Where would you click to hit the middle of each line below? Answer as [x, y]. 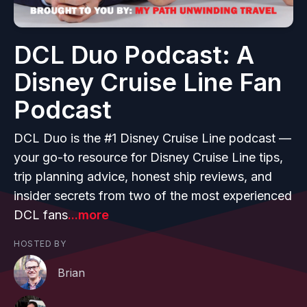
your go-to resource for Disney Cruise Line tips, [148, 157]
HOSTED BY [40, 244]
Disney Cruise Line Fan [148, 82]
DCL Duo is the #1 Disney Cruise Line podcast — [152, 138]
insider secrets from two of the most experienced [153, 196]
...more [88, 215]
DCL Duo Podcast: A [134, 55]
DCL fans [41, 215]
